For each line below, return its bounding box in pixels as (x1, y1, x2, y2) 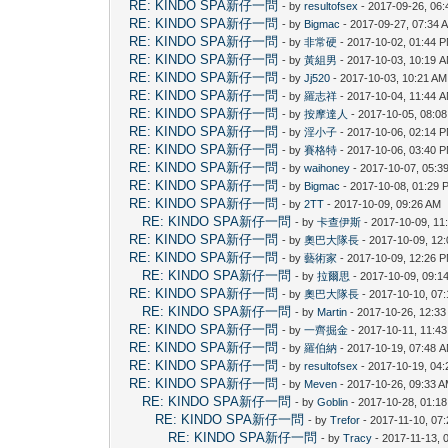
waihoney (304, 161, 351, 174)
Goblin (317, 395, 349, 408)
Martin (317, 305, 348, 318)
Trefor (330, 413, 361, 426)
